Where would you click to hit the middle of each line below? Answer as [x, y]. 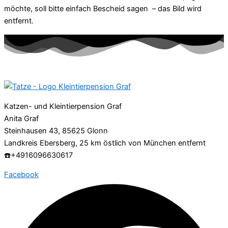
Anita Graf [21, 118]
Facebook [21, 175]
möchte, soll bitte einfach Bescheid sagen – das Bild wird [103, 9]
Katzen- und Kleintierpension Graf [63, 106]
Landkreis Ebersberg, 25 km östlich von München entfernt [105, 143]
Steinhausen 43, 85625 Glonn [56, 131]
